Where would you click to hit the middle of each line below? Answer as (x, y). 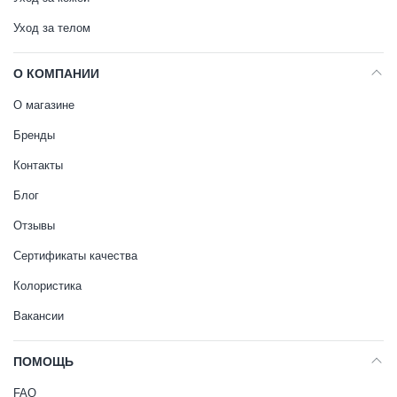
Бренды (34, 135)
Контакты (38, 165)
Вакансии (39, 316)
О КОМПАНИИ (56, 74)
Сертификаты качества (75, 256)
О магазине (44, 105)
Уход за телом (52, 28)
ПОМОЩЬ (43, 362)
